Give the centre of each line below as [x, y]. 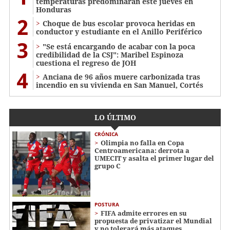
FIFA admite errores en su [144, 213]
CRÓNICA [106, 134]
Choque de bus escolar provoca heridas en [119, 24]
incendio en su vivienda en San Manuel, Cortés [120, 85]
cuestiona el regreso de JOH [86, 63]
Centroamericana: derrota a [142, 151]
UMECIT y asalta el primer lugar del [154, 158]
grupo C [108, 166]
